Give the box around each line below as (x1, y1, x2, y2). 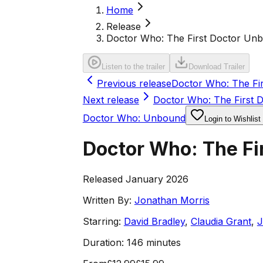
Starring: (82, 215, 121, 227)
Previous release (96, 77, 171, 89)
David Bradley (123, 215, 185, 227)
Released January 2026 (82, 173, 188, 185)
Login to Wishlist (204, 114, 261, 123)
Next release (82, 94, 139, 106)
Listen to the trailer (101, 62, 165, 71)
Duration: (82, 236, 124, 248)
